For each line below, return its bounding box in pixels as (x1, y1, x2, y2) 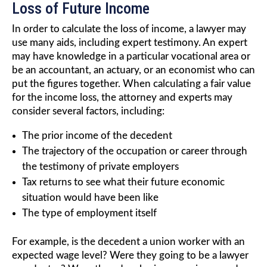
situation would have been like (22, 193, 159, 203)
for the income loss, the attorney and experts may (12, 92, 232, 103)
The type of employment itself (22, 208, 157, 219)
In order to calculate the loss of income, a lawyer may (12, 24, 246, 35)
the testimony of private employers (22, 162, 179, 172)
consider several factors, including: (12, 106, 164, 117)
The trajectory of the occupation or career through (22, 146, 247, 157)
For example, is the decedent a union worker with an (12, 237, 245, 247)
